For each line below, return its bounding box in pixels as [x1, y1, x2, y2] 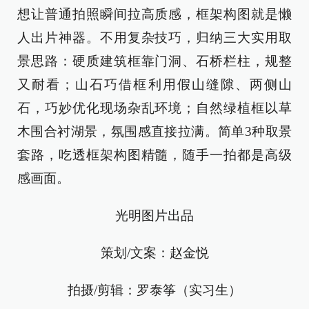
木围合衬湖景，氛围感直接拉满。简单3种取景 [17, 124, 292, 139]
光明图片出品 [115, 208, 194, 223]
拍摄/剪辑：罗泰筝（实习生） [68, 283, 241, 297]
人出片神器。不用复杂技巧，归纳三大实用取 [17, 30, 292, 45]
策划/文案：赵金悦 [100, 246, 209, 260]
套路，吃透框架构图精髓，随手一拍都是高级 [17, 148, 292, 162]
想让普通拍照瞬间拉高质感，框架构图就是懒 [17, 7, 292, 21]
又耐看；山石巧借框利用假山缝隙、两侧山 [17, 77, 292, 92]
